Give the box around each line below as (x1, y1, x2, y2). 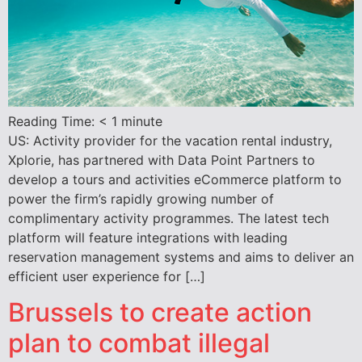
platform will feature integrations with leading (8, 229, 288, 246)
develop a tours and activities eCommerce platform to (8, 170, 342, 187)
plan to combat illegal (8, 327, 270, 360)
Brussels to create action (8, 297, 312, 329)
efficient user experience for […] (8, 267, 205, 284)
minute (121, 112, 162, 129)
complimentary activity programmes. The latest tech (8, 209, 329, 226)
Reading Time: (8, 112, 99, 129)
